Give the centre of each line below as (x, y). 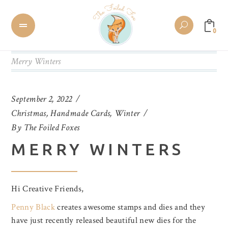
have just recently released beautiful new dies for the (104, 220)
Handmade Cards (80, 113)
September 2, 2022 (42, 99)
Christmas (29, 113)
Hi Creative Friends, (48, 189)
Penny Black (33, 207)
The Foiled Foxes (52, 127)
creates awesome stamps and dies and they (130, 207)
